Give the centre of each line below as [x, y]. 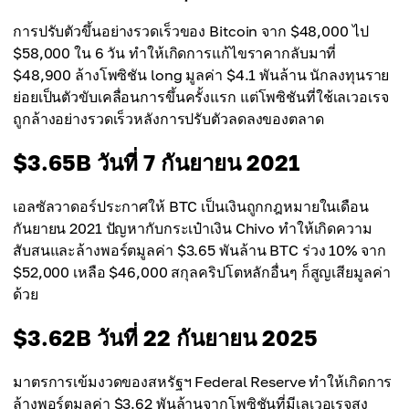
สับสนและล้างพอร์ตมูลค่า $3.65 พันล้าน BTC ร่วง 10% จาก [199, 250]
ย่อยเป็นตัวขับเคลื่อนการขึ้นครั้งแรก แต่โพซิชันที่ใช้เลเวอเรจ [201, 97]
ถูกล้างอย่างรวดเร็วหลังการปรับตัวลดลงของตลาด [168, 119]
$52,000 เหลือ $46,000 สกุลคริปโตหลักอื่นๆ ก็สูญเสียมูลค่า [202, 272]
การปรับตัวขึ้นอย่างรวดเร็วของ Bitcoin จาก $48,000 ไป [191, 31]
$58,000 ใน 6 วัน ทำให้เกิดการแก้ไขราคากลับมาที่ [175, 53]
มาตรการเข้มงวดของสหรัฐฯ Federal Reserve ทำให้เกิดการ [203, 382]
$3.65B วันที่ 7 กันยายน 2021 [156, 162]
